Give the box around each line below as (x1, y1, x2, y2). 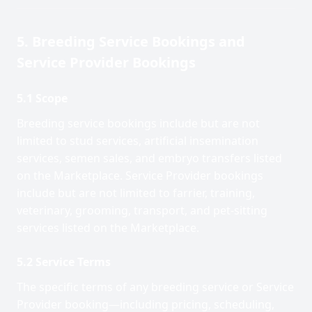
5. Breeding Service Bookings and (17, 32, 245, 51)
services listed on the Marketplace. (17, 220, 199, 235)
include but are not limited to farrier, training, (17, 185, 255, 201)
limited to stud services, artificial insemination (17, 133, 258, 148)
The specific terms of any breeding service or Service (17, 279, 294, 295)
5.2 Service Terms (17, 254, 111, 270)
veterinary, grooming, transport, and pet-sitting (17, 203, 267, 218)
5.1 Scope (17, 91, 68, 106)
